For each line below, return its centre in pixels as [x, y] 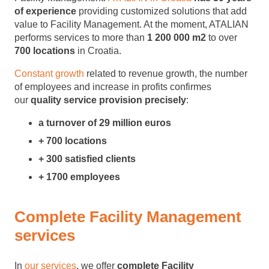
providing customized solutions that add [163, 11]
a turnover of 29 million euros [105, 123]
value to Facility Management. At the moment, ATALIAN [131, 24]
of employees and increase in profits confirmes [113, 87]
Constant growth [49, 74]
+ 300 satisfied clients [87, 159]
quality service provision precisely [108, 100]
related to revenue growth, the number [166, 74]
